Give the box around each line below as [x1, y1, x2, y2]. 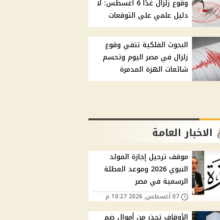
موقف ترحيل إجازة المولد [110, 150, 189, 164]
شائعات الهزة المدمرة [120, 63, 189, 77]
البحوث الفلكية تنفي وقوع [105, 38, 189, 52]
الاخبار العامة [152, 123, 213, 142]
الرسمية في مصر [135, 175, 189, 189]
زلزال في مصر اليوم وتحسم [103, 51, 189, 64]
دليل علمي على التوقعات [109, 9, 189, 23]
